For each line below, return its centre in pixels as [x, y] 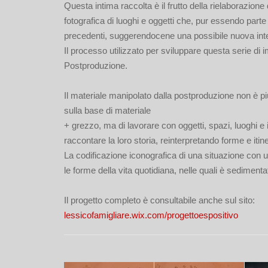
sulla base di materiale [107, 110]
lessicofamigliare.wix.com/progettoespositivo [151, 215]
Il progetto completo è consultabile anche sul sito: [159, 200]
